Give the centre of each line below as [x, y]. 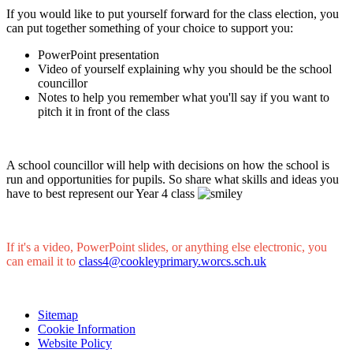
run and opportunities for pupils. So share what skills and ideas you [173, 179]
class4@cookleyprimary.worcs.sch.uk [173, 261]
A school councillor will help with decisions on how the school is [168, 165]
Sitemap [58, 314]
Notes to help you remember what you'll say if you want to [184, 97]
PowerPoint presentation [98, 54]
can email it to [43, 261]
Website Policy [75, 343]
